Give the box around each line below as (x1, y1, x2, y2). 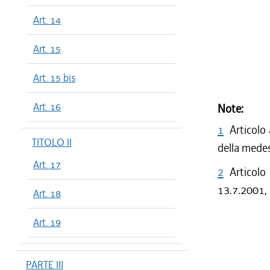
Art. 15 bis (33, 71, 75, 84)
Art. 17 (33, 158, 61, 171)
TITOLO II (32, 136, 72, 149)
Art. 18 (33, 187, 61, 200)
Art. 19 (33, 216, 61, 229)
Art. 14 (33, 13, 61, 27)
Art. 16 (33, 100, 61, 113)
